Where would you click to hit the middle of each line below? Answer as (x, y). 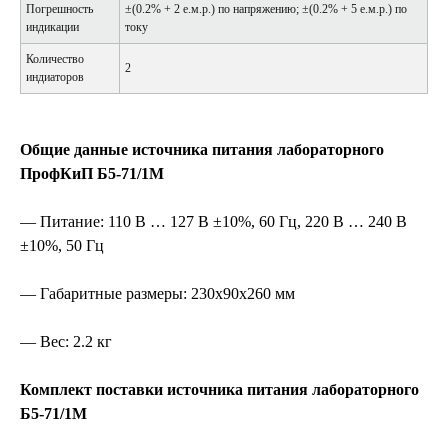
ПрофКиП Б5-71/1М (92, 173)
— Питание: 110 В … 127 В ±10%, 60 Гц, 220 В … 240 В (213, 221)
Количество (55, 58)
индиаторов (55, 76)
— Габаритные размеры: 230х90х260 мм (157, 293)
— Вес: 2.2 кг (66, 341)
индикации (52, 26)
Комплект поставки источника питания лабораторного (219, 389)
